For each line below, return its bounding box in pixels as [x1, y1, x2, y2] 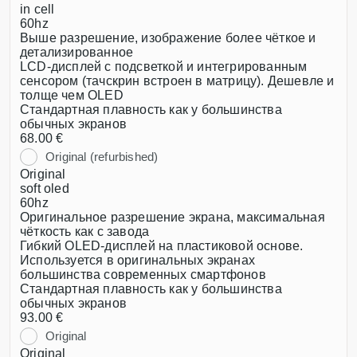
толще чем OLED [20, 88, 124, 102]
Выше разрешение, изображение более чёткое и [20, 31, 316, 45]
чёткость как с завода [20, 225, 150, 238]
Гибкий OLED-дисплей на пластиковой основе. [20, 239, 304, 253]
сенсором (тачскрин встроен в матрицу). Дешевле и [20, 74, 335, 88]
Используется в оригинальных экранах [20, 253, 255, 267]
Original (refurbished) [45, 149, 159, 163]
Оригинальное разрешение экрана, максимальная [20, 210, 325, 224]
